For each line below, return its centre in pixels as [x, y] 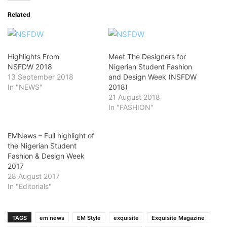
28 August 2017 [34, 176]
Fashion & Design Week [46, 156]
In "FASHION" [131, 107]
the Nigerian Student [42, 146]
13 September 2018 [41, 77]
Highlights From [33, 56]
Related [19, 14]
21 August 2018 [134, 97]
